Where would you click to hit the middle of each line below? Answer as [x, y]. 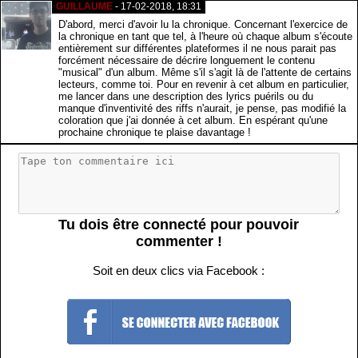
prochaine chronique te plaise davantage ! [155, 133]
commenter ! [179, 241]
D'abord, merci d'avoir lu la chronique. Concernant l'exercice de [203, 25]
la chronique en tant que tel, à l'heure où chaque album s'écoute [205, 37]
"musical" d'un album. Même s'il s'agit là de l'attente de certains [205, 73]
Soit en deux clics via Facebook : [179, 270]
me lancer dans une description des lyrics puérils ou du [186, 97]
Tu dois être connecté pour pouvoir [179, 224]
